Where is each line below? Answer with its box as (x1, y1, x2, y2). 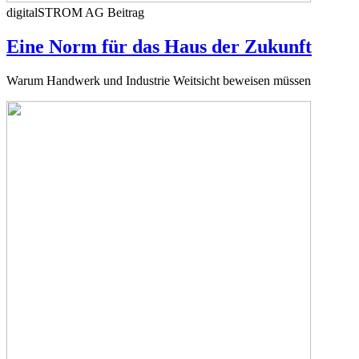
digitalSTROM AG (6, 5, 107, 19)
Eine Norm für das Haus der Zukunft (6, 35, 312, 57)
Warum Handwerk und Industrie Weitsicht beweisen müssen (6, 73, 311, 87)
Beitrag (107, 5, 144, 19)
